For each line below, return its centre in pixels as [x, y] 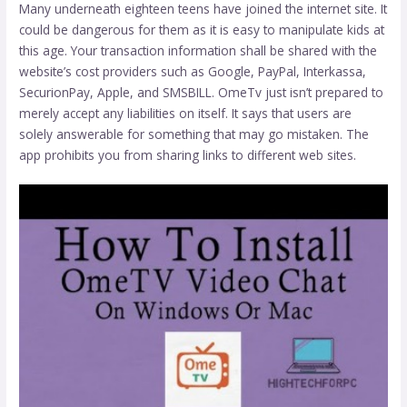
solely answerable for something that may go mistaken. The [194, 134]
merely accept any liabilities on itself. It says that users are [186, 114]
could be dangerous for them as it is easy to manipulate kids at [202, 30]
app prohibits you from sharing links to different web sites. [188, 155]
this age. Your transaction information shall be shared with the [199, 51]
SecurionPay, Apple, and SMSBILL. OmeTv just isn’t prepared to [202, 93]
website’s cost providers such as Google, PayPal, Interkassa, [193, 72]
